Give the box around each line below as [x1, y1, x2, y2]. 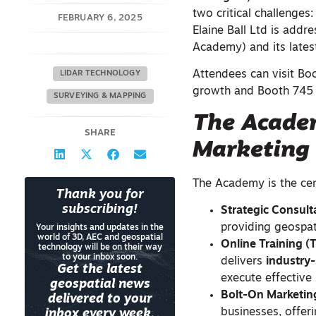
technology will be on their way [37, 243, 162, 252]
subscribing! [62, 203, 138, 217]
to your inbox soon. [62, 253, 138, 262]
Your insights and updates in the [36, 224, 164, 232]
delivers [221, 256, 267, 268]
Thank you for [56, 188, 145, 202]
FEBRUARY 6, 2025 [57, 13, 142, 23]
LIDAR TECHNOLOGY [59, 70, 140, 78]
